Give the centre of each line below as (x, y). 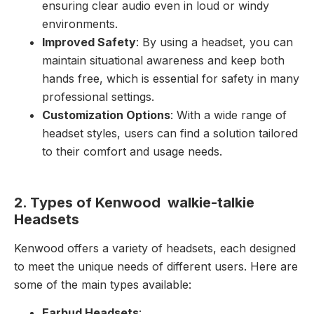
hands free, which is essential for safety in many (171, 78)
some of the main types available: (103, 284)
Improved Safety (89, 42)
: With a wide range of (228, 115)
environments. (80, 23)
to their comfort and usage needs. (132, 151)
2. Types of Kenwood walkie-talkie (134, 202)
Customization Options (106, 115)
